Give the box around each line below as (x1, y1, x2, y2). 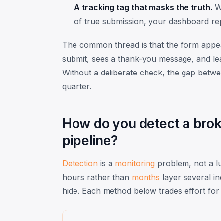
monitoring (115, 158, 155, 168)
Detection (62, 158, 98, 168)
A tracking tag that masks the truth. (74, 2, 212, 12)
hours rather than (62, 172, 132, 182)
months (132, 172, 160, 182)
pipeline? (62, 132, 118, 148)
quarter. (62, 81, 91, 91)
